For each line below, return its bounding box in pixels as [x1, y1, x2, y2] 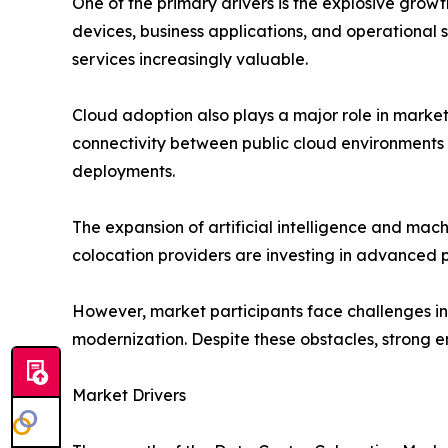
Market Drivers [72, 385, 186, 406]
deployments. [72, 161, 175, 182]
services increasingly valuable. [72, 49, 308, 70]
